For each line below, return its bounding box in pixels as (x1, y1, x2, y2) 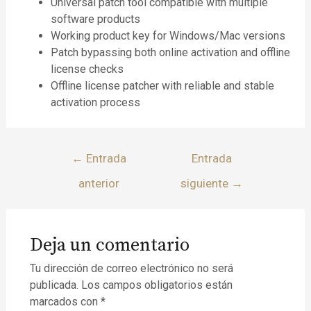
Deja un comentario (29, 234, 190, 258)
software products (50, 12, 140, 26)
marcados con (29, 295, 101, 309)
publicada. (29, 278, 78, 292)
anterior (78, 176, 120, 191)
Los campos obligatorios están (81, 278, 233, 292)
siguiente (180, 176, 232, 191)
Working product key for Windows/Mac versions (50, 29, 285, 43)
